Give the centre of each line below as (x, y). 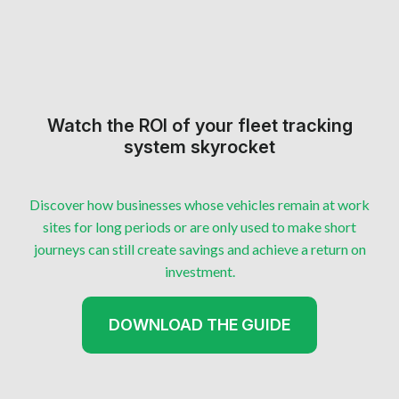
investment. (199, 272)
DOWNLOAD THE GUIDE (199, 325)
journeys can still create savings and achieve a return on (199, 249)
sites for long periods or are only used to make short (199, 227)
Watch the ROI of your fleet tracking (199, 126)
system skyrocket (199, 147)
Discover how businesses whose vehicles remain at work (199, 205)
